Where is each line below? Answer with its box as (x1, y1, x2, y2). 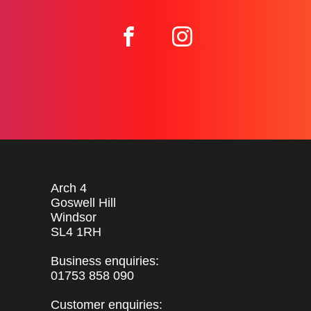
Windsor (51, 210, 96, 224)
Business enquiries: (51, 253, 159, 268)
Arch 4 (51, 180, 87, 195)
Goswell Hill (51, 195, 116, 210)
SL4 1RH (51, 224, 101, 239)
